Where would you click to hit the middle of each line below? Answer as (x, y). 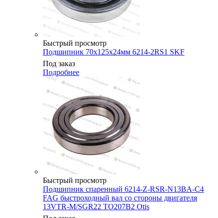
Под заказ (59, 63)
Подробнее (61, 72)
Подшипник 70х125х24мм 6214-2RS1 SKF (114, 52)
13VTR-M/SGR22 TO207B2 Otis (96, 206)
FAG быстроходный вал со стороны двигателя (120, 198)
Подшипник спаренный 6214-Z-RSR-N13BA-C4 (123, 189)
